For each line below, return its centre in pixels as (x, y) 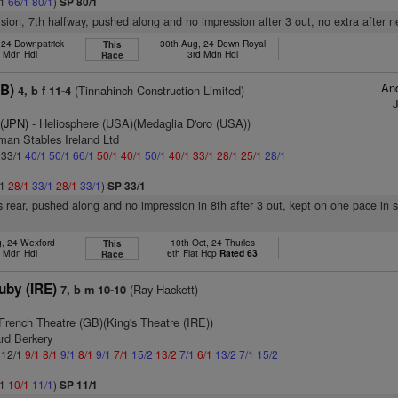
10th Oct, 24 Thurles (212, 242)
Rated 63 (239, 253)
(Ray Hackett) (163, 289)
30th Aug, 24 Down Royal (212, 43)
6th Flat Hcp (194, 253)
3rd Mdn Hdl (212, 54)
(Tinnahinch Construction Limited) (158, 90)
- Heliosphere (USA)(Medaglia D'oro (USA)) (140, 123)
